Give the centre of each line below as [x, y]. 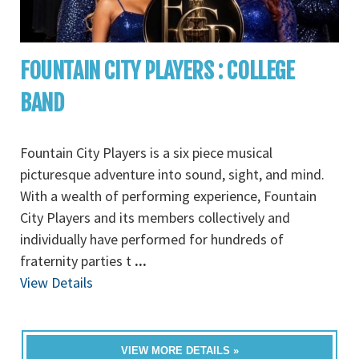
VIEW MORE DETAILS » [179, 351]
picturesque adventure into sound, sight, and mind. [172, 174]
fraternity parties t [77, 261]
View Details [56, 282]
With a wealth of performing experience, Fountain [168, 196]
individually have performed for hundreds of [152, 239]
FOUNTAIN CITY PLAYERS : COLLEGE [157, 71]
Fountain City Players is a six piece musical [146, 153]
